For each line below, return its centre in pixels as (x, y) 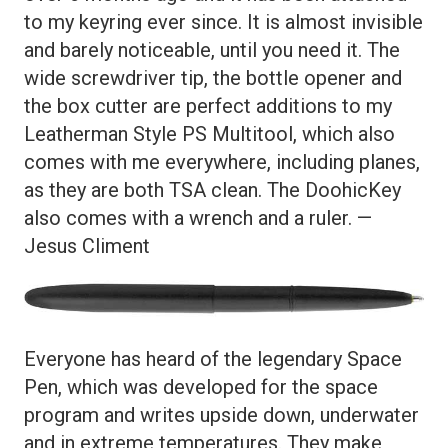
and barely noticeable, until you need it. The (212, 49)
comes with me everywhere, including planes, (222, 161)
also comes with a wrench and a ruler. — (198, 217)
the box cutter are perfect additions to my (208, 105)
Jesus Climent (87, 245)
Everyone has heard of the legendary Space (213, 359)
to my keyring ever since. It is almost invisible (223, 21)
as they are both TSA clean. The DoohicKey (212, 189)
